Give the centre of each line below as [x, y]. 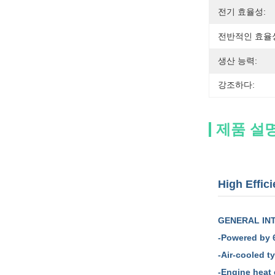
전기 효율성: [242, 12]
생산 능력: [238, 61]
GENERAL [240, 220]
